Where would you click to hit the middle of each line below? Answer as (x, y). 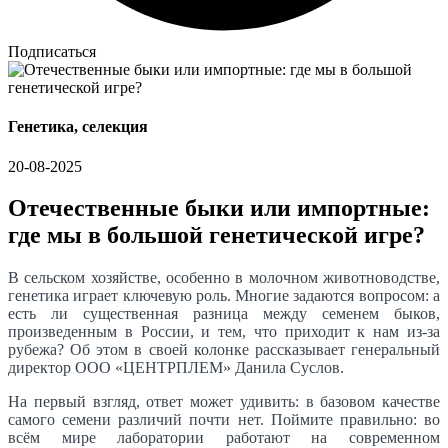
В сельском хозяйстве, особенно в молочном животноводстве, (224, 278)
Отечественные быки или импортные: (219, 208)
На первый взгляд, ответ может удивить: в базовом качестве (224, 402)
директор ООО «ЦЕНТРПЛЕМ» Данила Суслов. (176, 368)
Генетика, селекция (78, 127)
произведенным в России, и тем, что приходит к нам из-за (224, 332)
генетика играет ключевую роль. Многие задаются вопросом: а (224, 296)
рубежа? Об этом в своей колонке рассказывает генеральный (224, 350)
